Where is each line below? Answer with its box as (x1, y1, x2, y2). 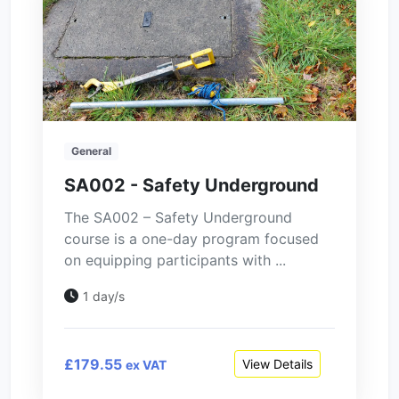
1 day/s (83, 289, 125, 305)
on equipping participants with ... (64, 251, 286, 270)
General (70, 143, 111, 158)
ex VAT (126, 356, 167, 372)
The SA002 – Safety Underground (64, 208, 292, 227)
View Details (242, 356, 313, 372)
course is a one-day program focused (64, 230, 319, 248)
